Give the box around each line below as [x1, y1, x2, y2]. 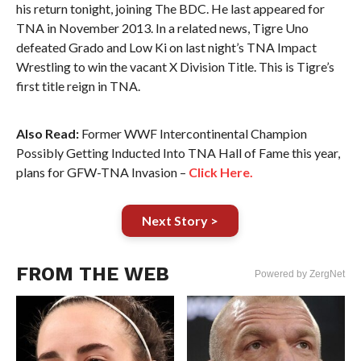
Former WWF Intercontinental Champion [78, 126, 307, 141]
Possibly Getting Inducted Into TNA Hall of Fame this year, [15, 145, 340, 160]
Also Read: [15, 126, 79, 141]
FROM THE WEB [15, 263, 169, 285]
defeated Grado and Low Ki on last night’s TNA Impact [15, 39, 317, 55]
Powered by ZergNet [255, 268, 346, 280]
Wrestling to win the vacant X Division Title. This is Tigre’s [15, 59, 334, 74]
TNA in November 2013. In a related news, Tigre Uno [15, 20, 309, 35]
